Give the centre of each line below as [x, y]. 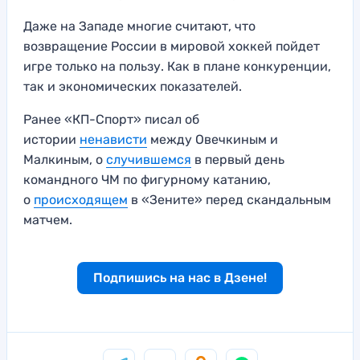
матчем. [48, 220]
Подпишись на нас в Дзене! [180, 278]
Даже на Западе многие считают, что [139, 27]
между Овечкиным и [213, 140]
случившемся [149, 160]
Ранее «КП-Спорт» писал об [111, 120]
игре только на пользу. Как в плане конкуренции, [177, 67]
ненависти [113, 140]
